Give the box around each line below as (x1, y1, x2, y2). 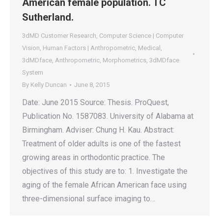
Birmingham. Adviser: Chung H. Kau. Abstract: (22, 125, 174, 135)
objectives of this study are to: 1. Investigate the (22, 166, 188, 176)
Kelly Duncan (30, 81, 67, 88)
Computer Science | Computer (99, 32, 184, 39)
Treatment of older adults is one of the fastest (22, 139, 181, 148)
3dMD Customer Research (22, 32, 96, 39)
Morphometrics (103, 56, 146, 64)
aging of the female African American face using (22, 180, 187, 190)
